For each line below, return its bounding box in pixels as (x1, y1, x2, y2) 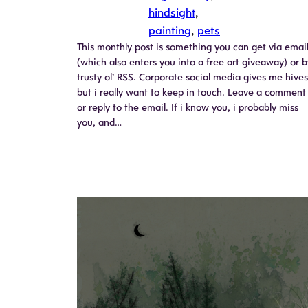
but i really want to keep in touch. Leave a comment (77, 85, 306, 98)
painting (148, 23, 191, 37)
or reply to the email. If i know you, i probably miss (77, 100, 298, 113)
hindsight (148, 5, 195, 19)
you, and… (77, 115, 122, 129)
